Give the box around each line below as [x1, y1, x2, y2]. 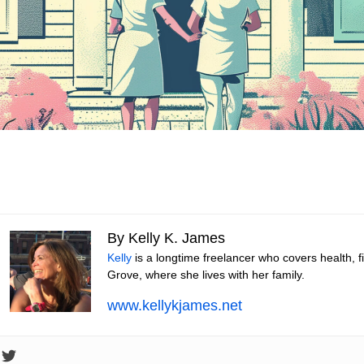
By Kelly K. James [106, 230, 225, 247]
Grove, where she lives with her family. [106, 268, 305, 282]
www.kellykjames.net [106, 297, 242, 314]
